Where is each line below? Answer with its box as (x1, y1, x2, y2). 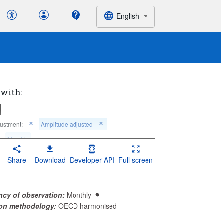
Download (34, 154, 66, 165)
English (116, 10, 139, 21)
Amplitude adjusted (41, 120, 93, 128)
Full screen (118, 154, 153, 165)
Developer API (69, 154, 114, 165)
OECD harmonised (58, 200, 117, 211)
